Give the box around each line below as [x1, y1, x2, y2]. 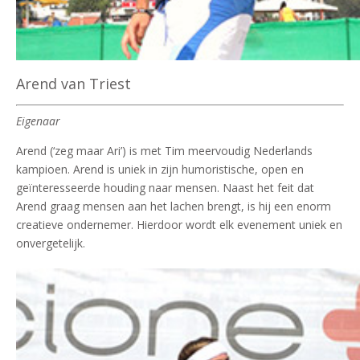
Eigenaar [16, 112, 60, 129]
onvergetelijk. [16, 235, 85, 251]
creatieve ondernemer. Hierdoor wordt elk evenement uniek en [16, 216, 342, 232]
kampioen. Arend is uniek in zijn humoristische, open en [16, 161, 304, 177]
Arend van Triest [16, 73, 131, 93]
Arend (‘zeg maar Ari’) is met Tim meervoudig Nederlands [16, 142, 313, 158]
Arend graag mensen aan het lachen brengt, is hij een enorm [16, 198, 331, 214]
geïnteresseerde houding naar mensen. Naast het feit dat [16, 179, 314, 195]
